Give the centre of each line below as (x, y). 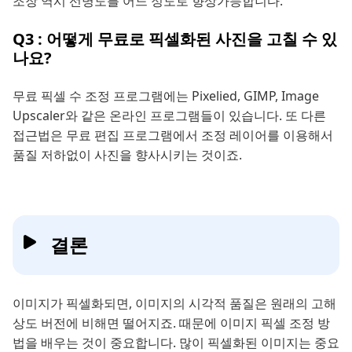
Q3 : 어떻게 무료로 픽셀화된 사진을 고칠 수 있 (175, 39)
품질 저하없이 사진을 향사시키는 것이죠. (127, 155)
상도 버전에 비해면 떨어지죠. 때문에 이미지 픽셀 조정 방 (171, 323)
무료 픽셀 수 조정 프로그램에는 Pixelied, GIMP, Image (166, 96)
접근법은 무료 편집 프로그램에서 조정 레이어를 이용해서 (173, 136)
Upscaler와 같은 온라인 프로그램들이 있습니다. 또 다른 (169, 116)
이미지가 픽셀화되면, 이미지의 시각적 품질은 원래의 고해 (174, 304)
